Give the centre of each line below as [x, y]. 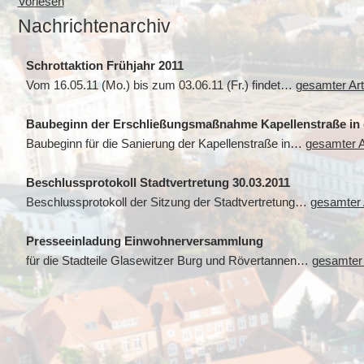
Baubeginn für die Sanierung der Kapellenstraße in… [165, 144]
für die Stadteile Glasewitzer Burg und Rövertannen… [169, 261]
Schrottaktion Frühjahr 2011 [104, 66]
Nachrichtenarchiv [94, 26]
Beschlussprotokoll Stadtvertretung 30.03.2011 [158, 183]
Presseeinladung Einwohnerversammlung [144, 242]
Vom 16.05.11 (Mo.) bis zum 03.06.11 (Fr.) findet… [160, 86]
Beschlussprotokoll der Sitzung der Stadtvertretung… [168, 203]
